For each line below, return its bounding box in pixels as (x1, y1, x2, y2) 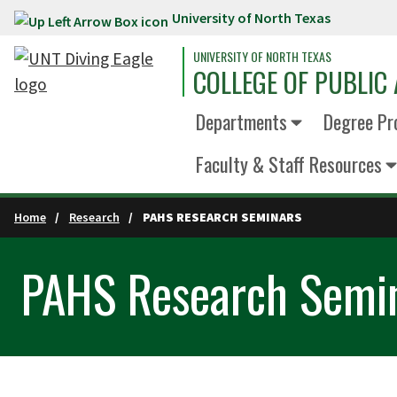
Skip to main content (9, 11, 165, 32)
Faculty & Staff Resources (196, 150, 382, 178)
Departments (196, 107, 287, 136)
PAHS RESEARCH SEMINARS (142, 209, 302, 225)
